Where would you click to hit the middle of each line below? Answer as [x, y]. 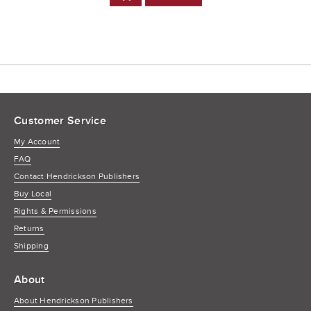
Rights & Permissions [55, 211]
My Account [37, 142]
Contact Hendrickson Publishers [77, 176]
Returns [29, 228]
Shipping [31, 246]
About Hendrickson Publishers [74, 301]
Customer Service [60, 120]
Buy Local [33, 194]
